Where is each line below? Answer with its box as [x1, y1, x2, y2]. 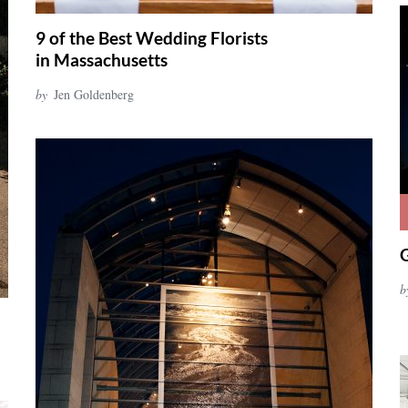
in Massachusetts [36, 49, 168, 70]
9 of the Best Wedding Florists [36, 27, 268, 48]
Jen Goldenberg [54, 86, 134, 103]
